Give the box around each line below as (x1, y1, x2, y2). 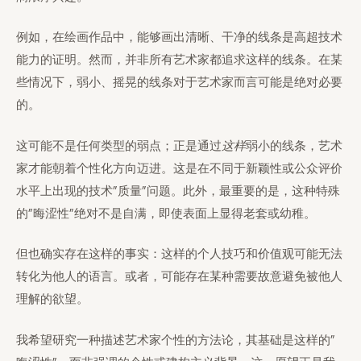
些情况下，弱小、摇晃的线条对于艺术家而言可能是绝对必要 (16, 74, 342, 90)
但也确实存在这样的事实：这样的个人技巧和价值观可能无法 (16, 246, 342, 262)
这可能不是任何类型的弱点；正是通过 (16, 137, 222, 154)
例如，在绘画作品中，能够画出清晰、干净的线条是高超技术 (16, 29, 342, 45)
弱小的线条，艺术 (246, 137, 342, 154)
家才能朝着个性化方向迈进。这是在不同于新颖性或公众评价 (16, 160, 342, 176)
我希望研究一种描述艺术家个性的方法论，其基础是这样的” (16, 331, 335, 348)
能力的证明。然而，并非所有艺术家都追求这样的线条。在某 (16, 52, 342, 68)
